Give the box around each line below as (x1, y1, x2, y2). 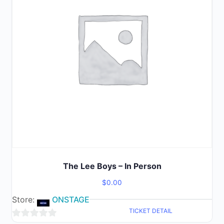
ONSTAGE (52, 194, 90, 205)
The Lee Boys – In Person (62, 161, 161, 171)
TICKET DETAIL (129, 206, 172, 214)
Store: (12, 194, 37, 205)
